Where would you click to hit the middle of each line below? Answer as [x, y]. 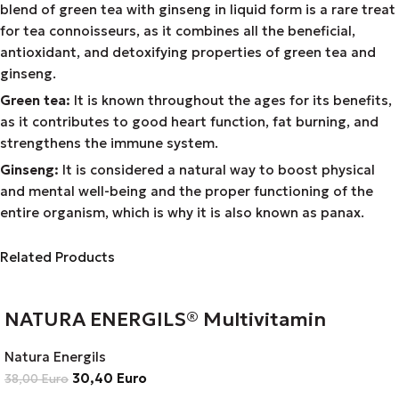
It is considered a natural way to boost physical [217, 170]
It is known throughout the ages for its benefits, [231, 100]
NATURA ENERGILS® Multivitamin [165, 319]
